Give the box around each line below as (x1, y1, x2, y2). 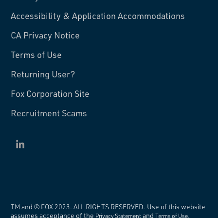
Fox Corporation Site (11, 87, 90, 99)
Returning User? (11, 68, 76, 80)
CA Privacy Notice (11, 29, 80, 41)
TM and (11, 201, 35, 211)
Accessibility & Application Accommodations (11, 9, 185, 21)
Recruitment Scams (11, 107, 88, 119)
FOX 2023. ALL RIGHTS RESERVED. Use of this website (39, 201, 206, 211)
